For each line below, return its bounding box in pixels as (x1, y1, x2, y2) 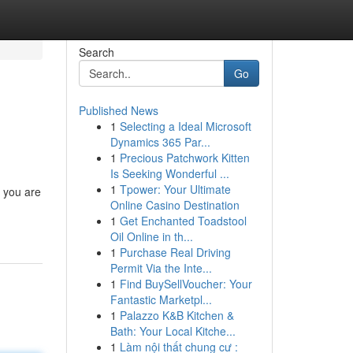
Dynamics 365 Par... (110, 134, 210, 150)
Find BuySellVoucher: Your (119, 276, 252, 292)
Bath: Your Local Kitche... (110, 323, 236, 339)
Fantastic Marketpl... (110, 292, 212, 307)
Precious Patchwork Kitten (119, 150, 250, 165)
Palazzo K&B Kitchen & (119, 307, 234, 323)
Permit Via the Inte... (110, 260, 212, 276)
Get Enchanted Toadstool (119, 213, 247, 229)
